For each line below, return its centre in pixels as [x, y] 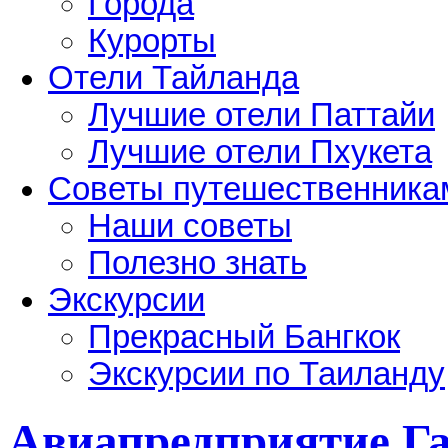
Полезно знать [197, 262]
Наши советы [190, 225]
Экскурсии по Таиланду [266, 373]
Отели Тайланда [173, 77]
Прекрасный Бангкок [244, 336]
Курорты [152, 40]
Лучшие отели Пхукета [260, 151]
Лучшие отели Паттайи [261, 114]
